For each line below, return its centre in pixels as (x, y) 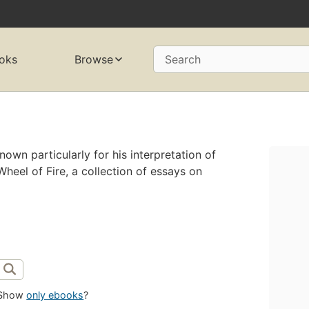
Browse (93, 60)
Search (182, 60)
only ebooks (55, 295)
